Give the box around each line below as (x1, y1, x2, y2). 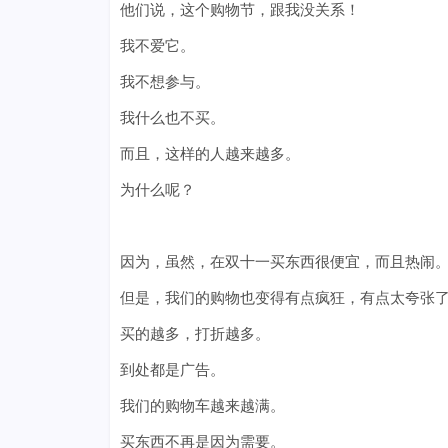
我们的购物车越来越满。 (119, 395, 285, 416)
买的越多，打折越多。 (119, 323, 270, 344)
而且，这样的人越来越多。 (119, 143, 300, 164)
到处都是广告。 (119, 359, 225, 380)
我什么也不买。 (119, 107, 225, 128)
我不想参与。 (119, 71, 210, 92)
